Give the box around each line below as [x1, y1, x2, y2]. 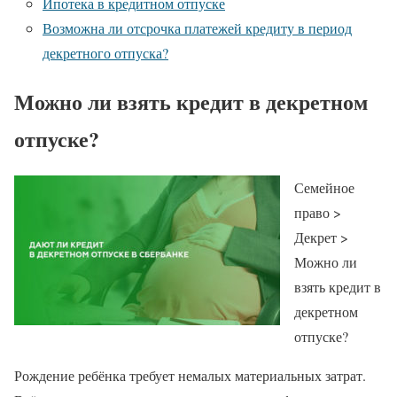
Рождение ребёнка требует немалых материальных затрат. [14, 365, 366, 385]
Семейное [294, 177, 354, 197]
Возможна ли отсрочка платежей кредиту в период [43, 19, 352, 38]
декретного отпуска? [43, 43, 168, 63]
